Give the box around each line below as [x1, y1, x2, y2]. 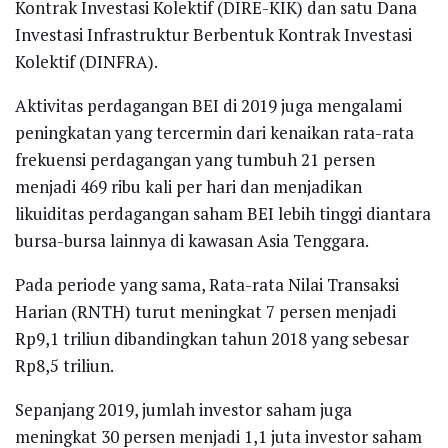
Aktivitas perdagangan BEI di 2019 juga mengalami [15, 93, 402, 117]
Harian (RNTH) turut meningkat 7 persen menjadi [15, 299, 396, 323]
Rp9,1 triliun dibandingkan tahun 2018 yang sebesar [15, 326, 409, 350]
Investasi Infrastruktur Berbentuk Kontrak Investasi [15, 22, 412, 46]
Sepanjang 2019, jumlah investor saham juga [15, 397, 352, 421]
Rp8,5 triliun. [15, 353, 114, 377]
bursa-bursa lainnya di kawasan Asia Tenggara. [15, 228, 369, 252]
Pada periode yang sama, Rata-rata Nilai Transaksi [15, 272, 399, 296]
